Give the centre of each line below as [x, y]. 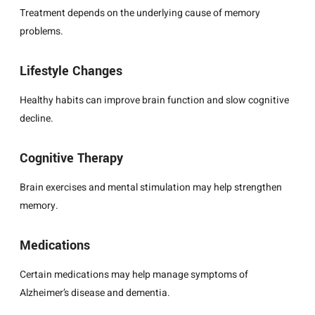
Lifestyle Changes [71, 71]
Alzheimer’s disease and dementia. [95, 293]
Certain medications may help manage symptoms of [134, 275]
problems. [41, 32]
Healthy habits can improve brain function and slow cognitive [154, 101]
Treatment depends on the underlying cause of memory [140, 13]
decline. [37, 119]
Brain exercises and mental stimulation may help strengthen [151, 188]
